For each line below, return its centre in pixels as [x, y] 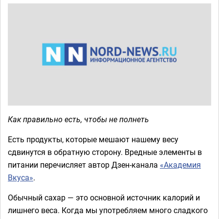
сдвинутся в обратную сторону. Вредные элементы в [105, 152]
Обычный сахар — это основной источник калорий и [104, 197]
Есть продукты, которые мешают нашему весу [93, 139]
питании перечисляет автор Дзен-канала [84, 164]
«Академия [180, 164]
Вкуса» [21, 177]
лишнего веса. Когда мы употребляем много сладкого [108, 210]
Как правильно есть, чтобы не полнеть [78, 119]
